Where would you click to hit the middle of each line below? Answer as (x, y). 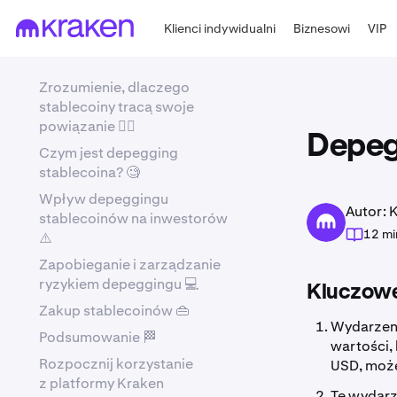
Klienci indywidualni (220, 28)
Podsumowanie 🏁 (98, 337)
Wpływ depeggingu (104, 199)
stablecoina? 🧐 (90, 172)
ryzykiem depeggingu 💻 (119, 284)
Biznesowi (322, 28)
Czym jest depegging (109, 153)
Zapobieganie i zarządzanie (130, 265)
